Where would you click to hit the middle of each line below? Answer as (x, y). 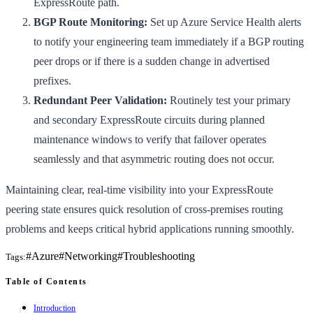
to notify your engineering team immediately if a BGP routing (169, 41)
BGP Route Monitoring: (90, 22)
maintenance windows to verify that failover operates (150, 139)
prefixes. (52, 80)
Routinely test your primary (229, 100)
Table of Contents (46, 281)
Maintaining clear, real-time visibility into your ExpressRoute (139, 189)
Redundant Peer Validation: (100, 100)
